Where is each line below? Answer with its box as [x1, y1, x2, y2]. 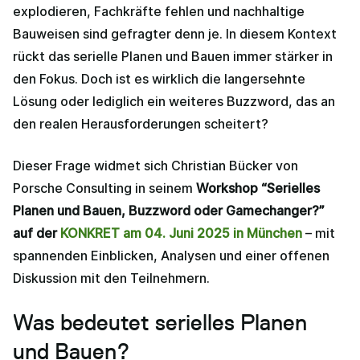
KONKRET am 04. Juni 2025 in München [60, 224, 302, 241]
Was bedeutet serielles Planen [13, 309, 307, 336]
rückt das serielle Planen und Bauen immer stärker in [13, 47, 333, 64]
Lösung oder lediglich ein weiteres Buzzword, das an [13, 92, 335, 109]
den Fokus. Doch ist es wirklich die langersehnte [13, 70, 305, 87]
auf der [13, 224, 60, 241]
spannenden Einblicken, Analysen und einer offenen [13, 247, 329, 264]
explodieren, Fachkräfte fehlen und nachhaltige [13, 2, 305, 19]
